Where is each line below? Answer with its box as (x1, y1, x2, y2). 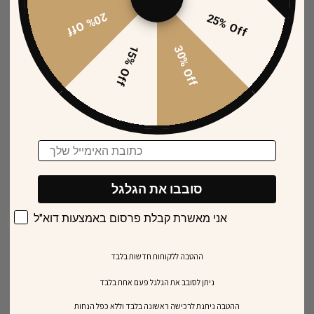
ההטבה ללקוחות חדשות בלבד (111, 251, 203, 261)
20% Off (64, 10, 109, 39)
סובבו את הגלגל (111, 182, 203, 196)
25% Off (205, 11, 250, 40)
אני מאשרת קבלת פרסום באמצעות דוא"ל (34, 211, 227, 225)
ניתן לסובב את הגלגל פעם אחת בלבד (100, 277, 214, 287)
